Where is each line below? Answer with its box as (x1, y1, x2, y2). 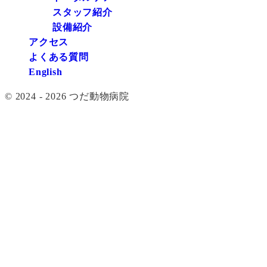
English (29, 67, 63, 77)
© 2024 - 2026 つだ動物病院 (5, 91, 129, 102)
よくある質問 (29, 52, 89, 63)
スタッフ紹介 (52, 7, 113, 18)
